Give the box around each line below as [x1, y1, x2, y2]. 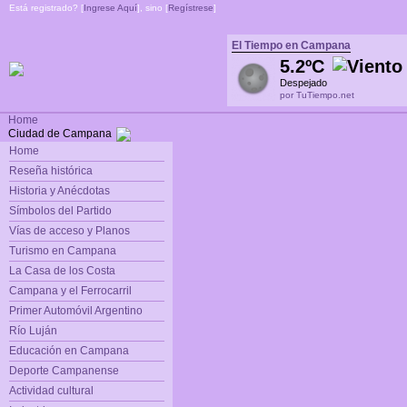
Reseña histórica [8, 164, 93, 178]
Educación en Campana [8, 344, 129, 358]
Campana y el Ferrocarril [8, 284, 132, 298]
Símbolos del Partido [8, 204, 112, 218]
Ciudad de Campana [8, 127, 112, 141]
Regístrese [168, 3, 213, 13]
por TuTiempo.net [280, 90, 354, 100]
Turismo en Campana [8, 244, 116, 258]
